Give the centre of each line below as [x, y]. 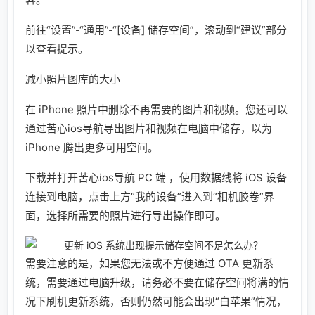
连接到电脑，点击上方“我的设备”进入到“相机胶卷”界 [150, 196]
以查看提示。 [57, 49]
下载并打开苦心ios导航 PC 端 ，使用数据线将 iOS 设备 [156, 177]
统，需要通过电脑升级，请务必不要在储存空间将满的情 [157, 282]
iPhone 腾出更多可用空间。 [92, 147]
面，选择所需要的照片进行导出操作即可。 [126, 215]
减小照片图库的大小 [73, 79]
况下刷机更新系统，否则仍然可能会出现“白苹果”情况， [156, 301]
